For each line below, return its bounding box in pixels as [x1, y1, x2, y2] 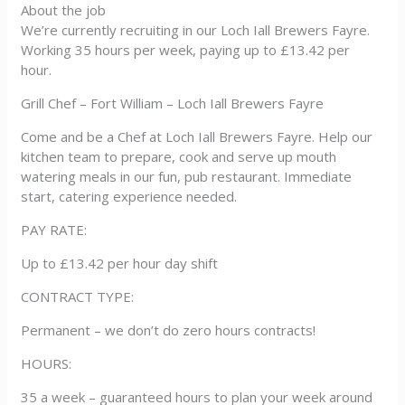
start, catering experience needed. [21, 187, 238, 205]
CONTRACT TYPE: [21, 287, 135, 306]
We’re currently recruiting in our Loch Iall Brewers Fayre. [21, 21, 371, 39]
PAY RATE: [21, 221, 88, 239]
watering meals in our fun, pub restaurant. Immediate [21, 167, 353, 185]
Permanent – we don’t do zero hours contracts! [21, 321, 316, 339]
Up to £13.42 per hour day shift [21, 254, 219, 272]
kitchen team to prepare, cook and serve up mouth [21, 147, 337, 165]
